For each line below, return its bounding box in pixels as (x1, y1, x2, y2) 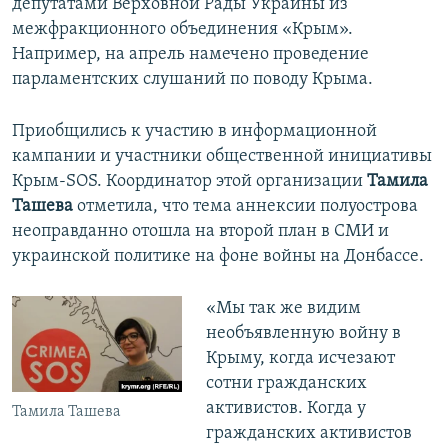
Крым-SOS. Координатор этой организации (12, 172, 367, 192)
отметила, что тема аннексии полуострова (73, 197, 418, 217)
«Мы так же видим (205, 299, 361, 319)
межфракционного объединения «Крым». (12, 20, 353, 40)
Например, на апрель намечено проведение (12, 45, 369, 65)
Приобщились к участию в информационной (12, 122, 377, 142)
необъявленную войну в (205, 324, 401, 344)
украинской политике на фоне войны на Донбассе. (12, 247, 424, 267)
